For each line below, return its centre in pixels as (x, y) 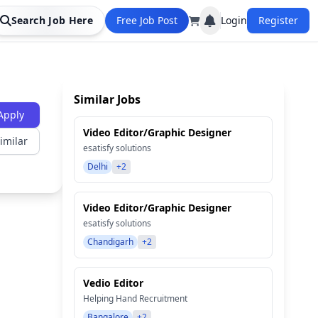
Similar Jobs (107, 99)
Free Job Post (147, 20)
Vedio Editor (113, 283)
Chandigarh (110, 242)
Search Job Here (52, 20)
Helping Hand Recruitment (135, 298)
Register (278, 20)
